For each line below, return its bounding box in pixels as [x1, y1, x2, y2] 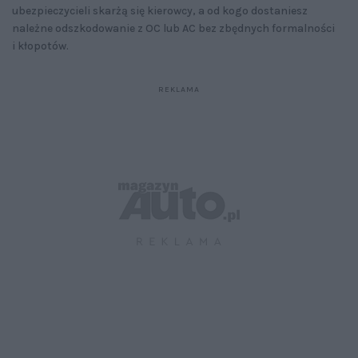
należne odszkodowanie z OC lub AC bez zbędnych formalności [12, 21, 335, 35]
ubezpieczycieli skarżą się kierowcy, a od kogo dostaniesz [12, 3, 308, 18]
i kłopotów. [12, 38, 69, 53]
